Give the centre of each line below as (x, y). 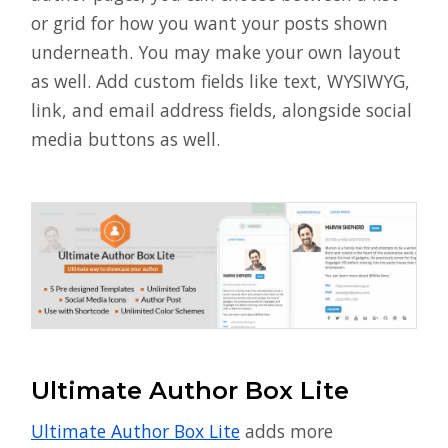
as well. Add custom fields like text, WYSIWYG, (220, 81)
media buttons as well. (125, 139)
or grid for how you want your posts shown (209, 23)
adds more (286, 431)
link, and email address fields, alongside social (221, 110)
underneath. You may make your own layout (216, 52)
